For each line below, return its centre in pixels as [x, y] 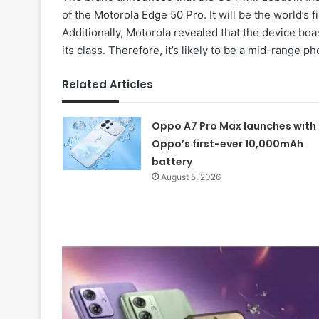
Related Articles [108, 85]
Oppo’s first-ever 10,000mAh [227, 144]
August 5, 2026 [190, 177]
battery [172, 162]
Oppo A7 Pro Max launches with [234, 126]
